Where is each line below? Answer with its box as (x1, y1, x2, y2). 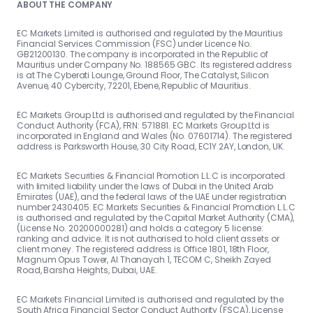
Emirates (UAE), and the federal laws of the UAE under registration (17, 191, 287, 203)
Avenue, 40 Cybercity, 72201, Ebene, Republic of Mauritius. (17, 80, 252, 92)
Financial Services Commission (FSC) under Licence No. (17, 38, 252, 50)
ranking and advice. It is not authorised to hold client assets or (17, 233, 279, 245)
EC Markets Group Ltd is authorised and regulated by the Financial (17, 109, 294, 122)
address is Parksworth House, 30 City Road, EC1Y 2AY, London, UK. (17, 140, 285, 153)
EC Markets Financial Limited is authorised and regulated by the (17, 293, 284, 306)
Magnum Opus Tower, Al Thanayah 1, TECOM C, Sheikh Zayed (17, 254, 271, 266)
